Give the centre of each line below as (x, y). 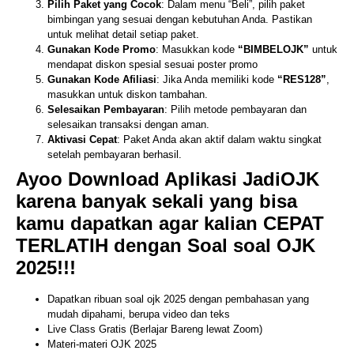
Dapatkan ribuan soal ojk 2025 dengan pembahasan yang (178, 299)
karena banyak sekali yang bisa (156, 201)
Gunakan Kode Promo (102, 49)
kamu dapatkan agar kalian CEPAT (170, 223)
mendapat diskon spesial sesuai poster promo (153, 64)
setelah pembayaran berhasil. (115, 154)
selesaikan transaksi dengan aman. (128, 124)
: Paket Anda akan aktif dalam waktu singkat (219, 139)
